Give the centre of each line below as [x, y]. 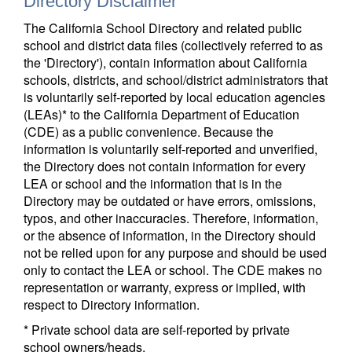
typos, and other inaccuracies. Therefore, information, [171, 218]
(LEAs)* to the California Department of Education [161, 114]
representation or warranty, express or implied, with [165, 287]
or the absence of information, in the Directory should [170, 235]
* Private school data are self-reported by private [157, 330]
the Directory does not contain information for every [165, 166]
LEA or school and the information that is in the [153, 183]
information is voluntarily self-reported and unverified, [170, 149]
